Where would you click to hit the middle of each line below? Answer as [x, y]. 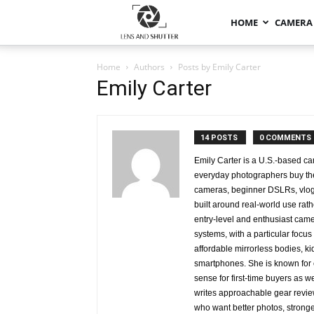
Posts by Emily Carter [219, 67]
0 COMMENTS [285, 138]
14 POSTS [220, 138]
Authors [149, 67]
